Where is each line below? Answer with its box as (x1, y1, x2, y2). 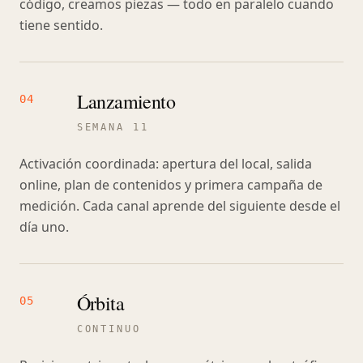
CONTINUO (76, 323, 141, 335)
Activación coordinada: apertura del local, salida (19, 155, 312, 173)
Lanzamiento (76, 88, 176, 114)
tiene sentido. (19, 16, 103, 34)
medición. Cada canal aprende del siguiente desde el (19, 197, 340, 215)
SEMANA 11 (76, 122, 149, 133)
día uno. (19, 218, 69, 236)
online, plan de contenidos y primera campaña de (19, 176, 322, 194)
